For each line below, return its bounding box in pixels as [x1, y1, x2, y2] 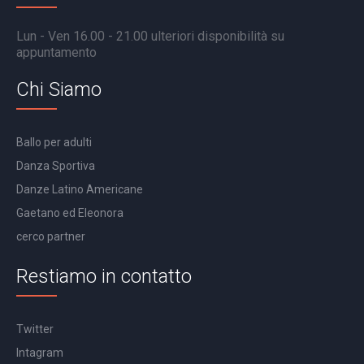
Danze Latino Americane [16, 183, 144, 197]
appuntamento [16, 45, 97, 61]
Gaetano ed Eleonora [16, 206, 124, 220]
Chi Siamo [16, 78, 102, 102]
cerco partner [16, 230, 86, 244]
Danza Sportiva [16, 159, 96, 173]
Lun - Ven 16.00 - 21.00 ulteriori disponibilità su [16, 28, 285, 45]
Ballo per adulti [16, 136, 93, 149]
